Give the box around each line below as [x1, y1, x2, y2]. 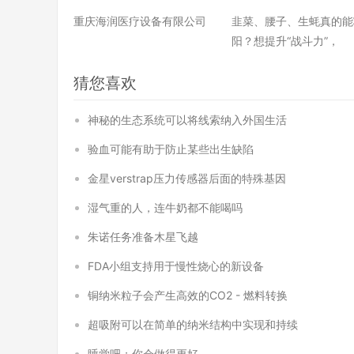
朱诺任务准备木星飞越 [88, 230, 198, 243]
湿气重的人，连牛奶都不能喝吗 [88, 201, 243, 214]
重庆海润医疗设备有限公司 [73, 14, 206, 28]
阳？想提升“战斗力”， [232, 34, 340, 47]
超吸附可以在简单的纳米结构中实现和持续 [88, 318, 298, 331]
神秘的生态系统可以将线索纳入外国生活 [88, 113, 287, 126]
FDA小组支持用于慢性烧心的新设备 [88, 259, 264, 273]
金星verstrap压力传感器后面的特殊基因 [88, 171, 286, 185]
